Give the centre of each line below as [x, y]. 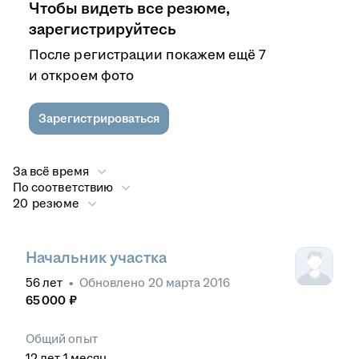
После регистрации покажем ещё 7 [148, 55]
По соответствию [63, 187]
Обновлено [113, 283]
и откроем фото [82, 76]
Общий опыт [62, 339]
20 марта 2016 [189, 283]
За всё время [51, 171]
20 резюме [46, 203]
